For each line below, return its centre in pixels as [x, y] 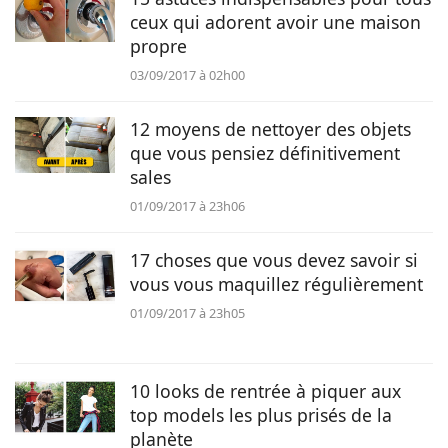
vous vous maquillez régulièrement [276, 284]
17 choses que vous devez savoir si [274, 260]
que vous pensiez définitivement [265, 153]
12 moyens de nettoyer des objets [270, 129]
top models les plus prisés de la [261, 415]
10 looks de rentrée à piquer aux [265, 391]
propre [158, 46]
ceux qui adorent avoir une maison [275, 22]
